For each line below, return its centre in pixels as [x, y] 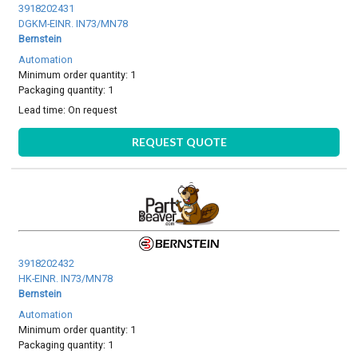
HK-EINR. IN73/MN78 [66, 279]
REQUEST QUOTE [179, 141]
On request [93, 110]
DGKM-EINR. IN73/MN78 [74, 24]
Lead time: [44, 110]
